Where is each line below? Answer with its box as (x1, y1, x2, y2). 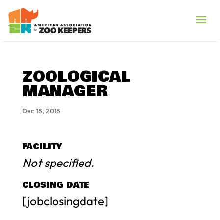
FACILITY (22, 140, 62, 153)
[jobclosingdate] (22, 193, 108, 208)
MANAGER (22, 80, 108, 103)
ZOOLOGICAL (22, 65, 131, 88)
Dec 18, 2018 (22, 106, 60, 115)
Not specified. (22, 155, 94, 170)
